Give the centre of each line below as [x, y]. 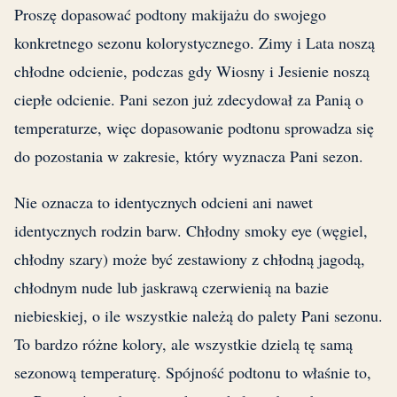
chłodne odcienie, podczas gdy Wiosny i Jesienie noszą [192, 70]
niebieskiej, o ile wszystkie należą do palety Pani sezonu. [198, 315]
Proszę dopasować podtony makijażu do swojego [170, 14]
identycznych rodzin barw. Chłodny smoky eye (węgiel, [191, 230]
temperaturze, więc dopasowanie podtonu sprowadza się [194, 127]
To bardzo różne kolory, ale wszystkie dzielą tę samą [183, 343]
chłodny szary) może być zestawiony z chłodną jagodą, [190, 258]
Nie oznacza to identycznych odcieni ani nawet [163, 202]
